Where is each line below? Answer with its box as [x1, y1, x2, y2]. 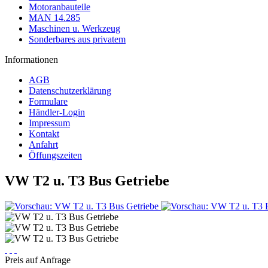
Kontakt [29, 129, 59, 139]
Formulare [29, 96, 68, 106]
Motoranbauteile [29, 2, 90, 12]
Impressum [29, 118, 70, 128]
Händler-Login [29, 107, 85, 117]
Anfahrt [29, 139, 58, 150]
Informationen [5, 54, 58, 65]
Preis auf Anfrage [5, 254, 71, 265]
